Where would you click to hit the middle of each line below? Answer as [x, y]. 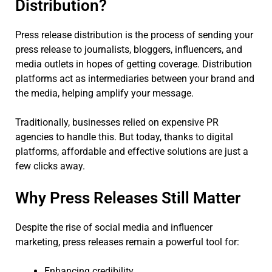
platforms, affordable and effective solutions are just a [132, 151]
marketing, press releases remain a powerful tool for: [127, 242]
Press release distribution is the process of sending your [134, 35]
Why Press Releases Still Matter [128, 198]
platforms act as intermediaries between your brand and [135, 78]
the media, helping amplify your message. [104, 93]
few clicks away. [50, 166]
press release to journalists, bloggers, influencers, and [129, 49]
